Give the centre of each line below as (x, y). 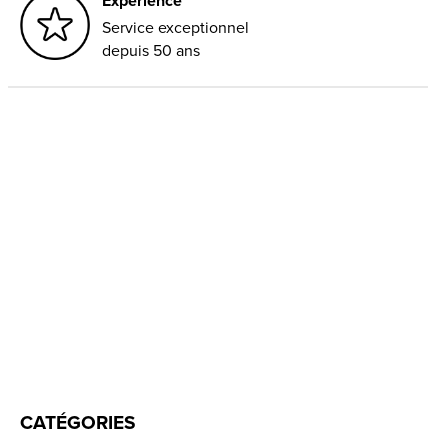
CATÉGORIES (78, 423)
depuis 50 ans (151, 50)
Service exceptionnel (176, 27)
